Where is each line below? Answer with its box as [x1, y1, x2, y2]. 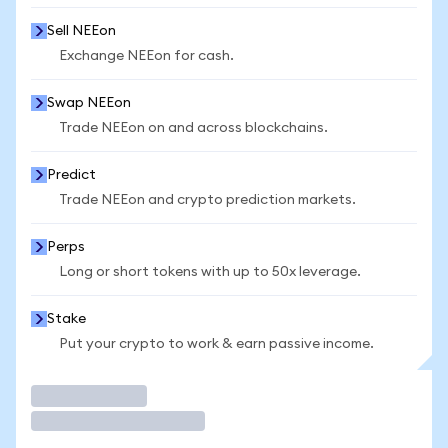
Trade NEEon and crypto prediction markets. [59, 193, 356, 207]
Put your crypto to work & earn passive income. [59, 337, 374, 351]
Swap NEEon [47, 96, 131, 110]
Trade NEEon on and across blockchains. [59, 121, 328, 135]
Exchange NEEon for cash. [59, 49, 234, 63]
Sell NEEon [47, 24, 116, 38]
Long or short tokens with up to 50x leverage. [59, 265, 361, 279]
